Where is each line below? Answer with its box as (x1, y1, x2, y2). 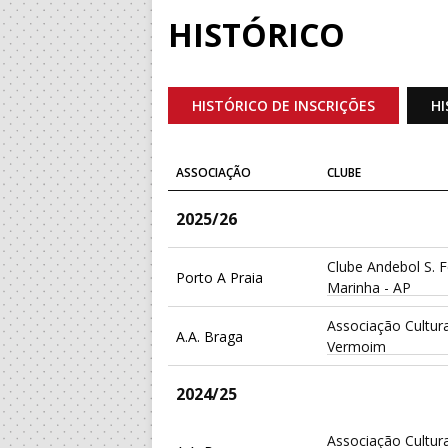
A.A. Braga (176, 326, 243, 346)
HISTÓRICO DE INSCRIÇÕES (192, 96, 375, 116)
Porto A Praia (176, 267, 263, 287)
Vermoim (327, 337, 387, 357)
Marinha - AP (327, 278, 412, 298)
